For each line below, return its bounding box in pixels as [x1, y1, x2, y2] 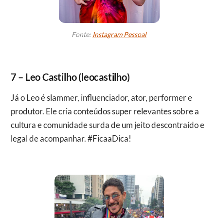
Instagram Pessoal [92, 30, 146, 38]
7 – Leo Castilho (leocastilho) [10, 71, 130, 83]
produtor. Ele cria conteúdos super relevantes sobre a [10, 106, 199, 116]
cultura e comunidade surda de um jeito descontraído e [10, 119, 204, 130]
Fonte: [72, 30, 92, 38]
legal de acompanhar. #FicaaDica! [10, 133, 131, 144]
